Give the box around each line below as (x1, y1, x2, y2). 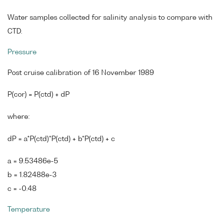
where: (7, 113, 30, 121)
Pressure (7, 48, 37, 56)
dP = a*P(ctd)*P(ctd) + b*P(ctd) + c (7, 136, 115, 143)
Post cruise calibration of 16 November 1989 (7, 69, 154, 76)
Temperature (7, 206, 50, 213)
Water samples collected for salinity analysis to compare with (7, 14, 213, 22)
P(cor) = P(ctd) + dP (7, 91, 70, 99)
